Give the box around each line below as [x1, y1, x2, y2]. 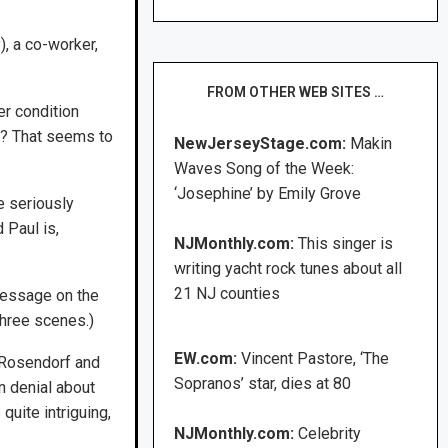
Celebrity [298, 424, 362, 444]
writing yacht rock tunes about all [174, 259, 403, 279]
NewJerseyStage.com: [174, 134, 347, 154]
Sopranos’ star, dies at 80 [174, 374, 352, 394]
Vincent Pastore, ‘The [241, 349, 390, 369]
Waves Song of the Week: [174, 159, 355, 179]
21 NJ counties [174, 284, 281, 304]
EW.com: [174, 349, 242, 369]
